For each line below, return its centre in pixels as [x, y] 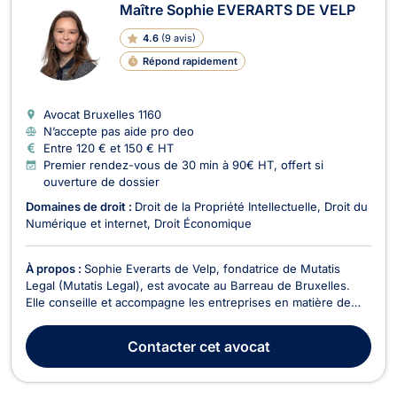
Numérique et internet [86, 223]
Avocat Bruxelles [91, 114]
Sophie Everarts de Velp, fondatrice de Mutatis [212, 268]
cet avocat [233, 346]
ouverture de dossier [101, 181]
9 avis [178, 38]
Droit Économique [203, 223]
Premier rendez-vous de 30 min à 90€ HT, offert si [183, 164]
